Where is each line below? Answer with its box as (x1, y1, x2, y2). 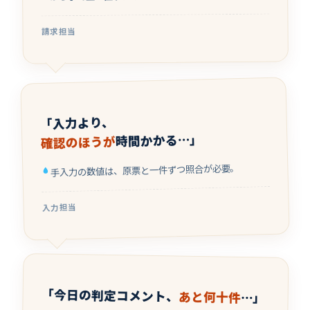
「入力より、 (39, 113, 114, 133)
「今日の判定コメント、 (41, 285, 179, 305)
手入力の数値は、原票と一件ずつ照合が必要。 (50, 161, 239, 180)
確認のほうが (40, 132, 116, 152)
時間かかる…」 (115, 130, 202, 150)
